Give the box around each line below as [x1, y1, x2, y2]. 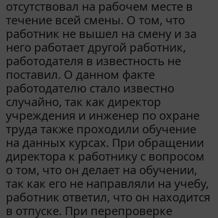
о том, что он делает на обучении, [6, 161, 197, 178]
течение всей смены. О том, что [6, 11, 185, 28]
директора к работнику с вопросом [6, 147, 204, 164]
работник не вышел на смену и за [6, 25, 197, 41]
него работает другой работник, [6, 38, 186, 55]
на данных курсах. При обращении [6, 134, 204, 150]
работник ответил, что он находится [6, 188, 210, 205]
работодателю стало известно [6, 79, 174, 96]
